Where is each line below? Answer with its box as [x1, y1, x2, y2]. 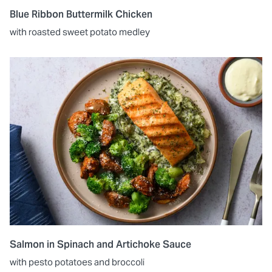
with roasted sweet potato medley [10, 25, 150, 38]
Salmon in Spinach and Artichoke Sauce [10, 237, 191, 251]
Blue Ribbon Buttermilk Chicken [10, 7, 152, 21]
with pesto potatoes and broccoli [10, 256, 144, 268]
